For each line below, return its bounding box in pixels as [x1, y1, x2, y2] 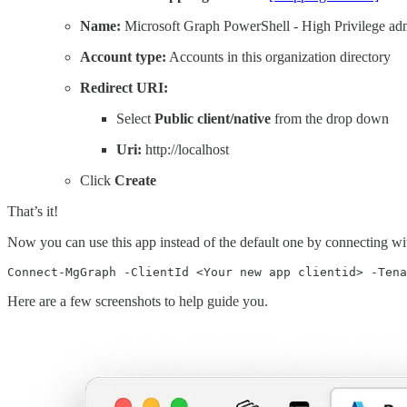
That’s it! [7, 203, 58, 219]
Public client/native [154, 110, 271, 126]
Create [114, 172, 156, 188]
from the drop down [271, 110, 389, 126]
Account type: [80, 48, 166, 65]
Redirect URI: [80, 79, 168, 95]
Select [116, 110, 154, 126]
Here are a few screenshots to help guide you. [7, 293, 268, 309]
